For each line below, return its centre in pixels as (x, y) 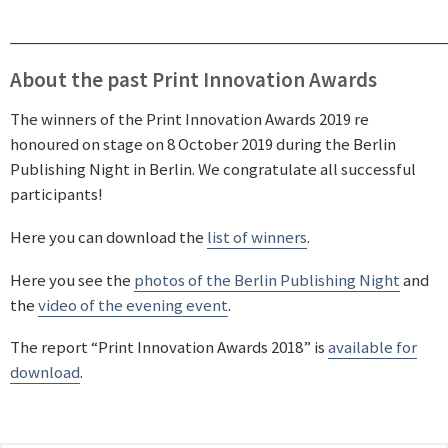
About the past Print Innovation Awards (193, 79)
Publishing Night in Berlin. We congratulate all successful (213, 169)
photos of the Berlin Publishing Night (267, 279)
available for (372, 347)
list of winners (257, 237)
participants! (56, 194)
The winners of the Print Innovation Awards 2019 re (189, 119)
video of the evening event (133, 304)
